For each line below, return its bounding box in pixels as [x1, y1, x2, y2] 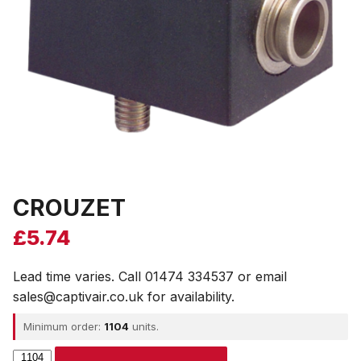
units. [129, 320, 159, 333]
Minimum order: [23, 320, 104, 333]
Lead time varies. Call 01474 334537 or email [13, 268, 287, 284]
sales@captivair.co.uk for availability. [13, 288, 234, 305]
